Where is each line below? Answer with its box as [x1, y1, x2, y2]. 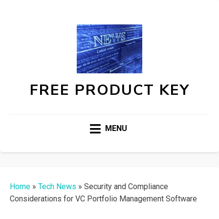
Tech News [38, 182, 76, 192]
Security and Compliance [84, 182, 168, 192]
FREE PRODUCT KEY [29, 80, 190, 100]
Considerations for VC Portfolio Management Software [10, 194, 197, 204]
